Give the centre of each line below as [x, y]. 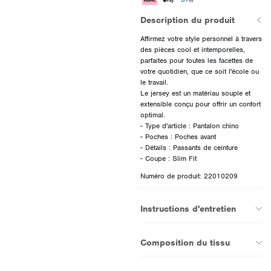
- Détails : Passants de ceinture [189, 148]
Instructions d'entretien [188, 209]
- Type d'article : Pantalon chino [189, 126]
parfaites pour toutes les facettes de [196, 61]
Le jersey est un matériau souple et [195, 93]
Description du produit [187, 20]
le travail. [154, 83]
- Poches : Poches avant [178, 137]
